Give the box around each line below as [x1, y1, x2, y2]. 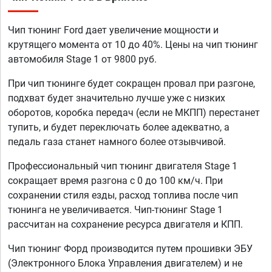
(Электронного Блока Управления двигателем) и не [8, 257, 242, 269]
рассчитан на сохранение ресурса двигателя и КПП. [8, 218, 243, 230]
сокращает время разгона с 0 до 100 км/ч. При [8, 174, 223, 186]
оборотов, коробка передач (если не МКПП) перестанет [8, 106, 260, 118]
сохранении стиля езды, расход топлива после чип [8, 189, 238, 201]
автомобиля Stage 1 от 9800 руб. [8, 53, 157, 65]
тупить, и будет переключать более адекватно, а [8, 121, 229, 133]
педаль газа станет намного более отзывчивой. [8, 135, 226, 148]
